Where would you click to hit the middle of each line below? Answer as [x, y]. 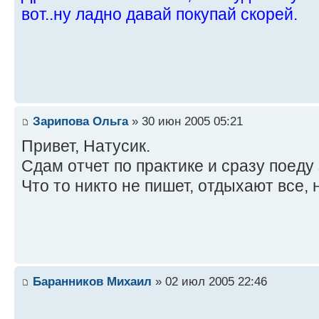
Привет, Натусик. [86, 146]
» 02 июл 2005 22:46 [209, 282]
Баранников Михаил [92, 282]
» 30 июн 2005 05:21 [185, 121]
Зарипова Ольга [80, 121]
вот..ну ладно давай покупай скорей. [159, 15]
